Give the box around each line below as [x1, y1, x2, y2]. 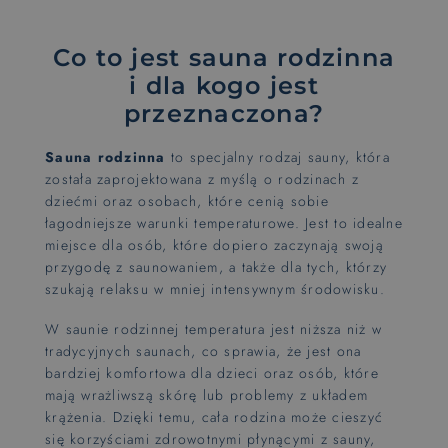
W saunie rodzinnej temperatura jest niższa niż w [45, 319, 382, 339]
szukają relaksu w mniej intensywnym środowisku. [45, 279, 385, 299]
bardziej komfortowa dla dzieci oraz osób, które [45, 363, 379, 383]
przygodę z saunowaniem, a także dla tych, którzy [45, 257, 387, 277]
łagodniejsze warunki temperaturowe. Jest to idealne [45, 213, 403, 233]
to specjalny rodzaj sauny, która [165, 147, 390, 167]
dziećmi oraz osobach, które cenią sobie [45, 191, 329, 211]
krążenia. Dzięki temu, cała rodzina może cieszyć [45, 407, 383, 427]
